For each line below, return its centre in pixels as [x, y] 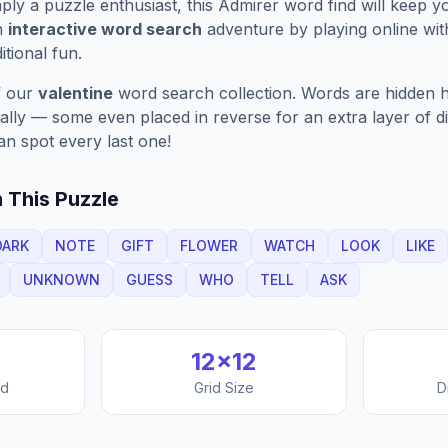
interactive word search [105, 29]
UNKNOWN [61, 279]
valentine [75, 93]
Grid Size [223, 387]
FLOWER [209, 245]
